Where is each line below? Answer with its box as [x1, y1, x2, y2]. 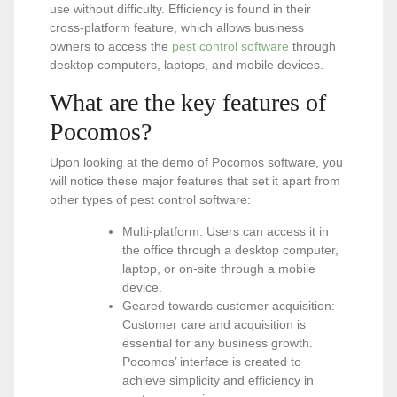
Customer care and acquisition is [122, 317, 306, 331]
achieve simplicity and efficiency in [122, 373, 314, 387]
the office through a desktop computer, [122, 243, 339, 257]
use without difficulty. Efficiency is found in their [50, 2, 311, 16]
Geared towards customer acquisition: [122, 299, 335, 313]
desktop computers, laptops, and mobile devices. [50, 58, 323, 72]
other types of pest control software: [50, 192, 251, 206]
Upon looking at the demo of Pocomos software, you [50, 155, 343, 169]
